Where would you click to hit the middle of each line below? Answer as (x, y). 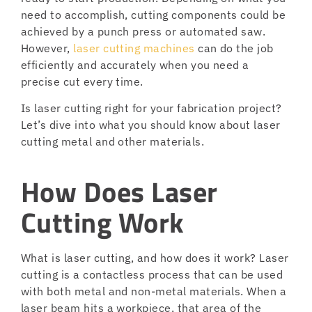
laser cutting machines (134, 48)
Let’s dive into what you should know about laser (151, 125)
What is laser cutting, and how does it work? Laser (155, 257)
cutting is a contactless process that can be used (152, 274)
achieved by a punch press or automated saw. (143, 31)
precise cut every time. (84, 81)
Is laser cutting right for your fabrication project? (151, 108)
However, (47, 48)
